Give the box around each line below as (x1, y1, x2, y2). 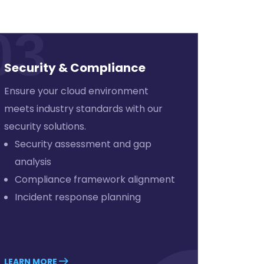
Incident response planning (14, 190, 141, 204)
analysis (14, 155, 51, 169)
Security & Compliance (4, 60, 146, 76)
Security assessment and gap (14, 137, 151, 151)
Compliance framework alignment (14, 173, 175, 186)
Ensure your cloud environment (4, 84, 148, 98)
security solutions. (4, 120, 86, 133)
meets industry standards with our (4, 102, 163, 115)
